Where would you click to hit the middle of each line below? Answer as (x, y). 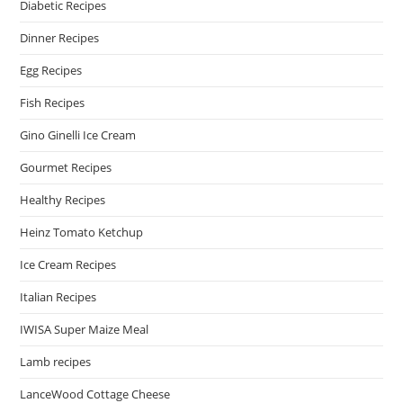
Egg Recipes (51, 70)
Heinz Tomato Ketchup (82, 232)
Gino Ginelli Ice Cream (78, 135)
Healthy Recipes (63, 200)
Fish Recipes (53, 103)
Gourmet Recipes (66, 167)
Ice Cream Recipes (68, 264)
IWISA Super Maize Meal (85, 329)
